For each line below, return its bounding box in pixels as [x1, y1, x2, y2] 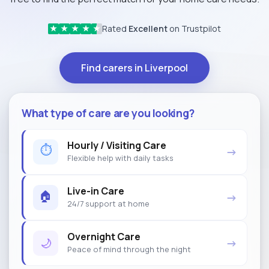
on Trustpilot [168, 22, 221, 34]
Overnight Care [67, 230, 141, 244]
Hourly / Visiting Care [67, 139, 166, 153]
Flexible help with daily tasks [67, 153, 174, 164]
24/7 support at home [67, 198, 150, 210]
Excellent [128, 22, 168, 34]
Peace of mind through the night [67, 244, 191, 255]
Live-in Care [67, 184, 124, 198]
